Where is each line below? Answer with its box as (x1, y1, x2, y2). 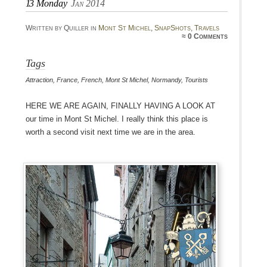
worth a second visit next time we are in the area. (25, 128, 195, 137)
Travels (194, 24, 219, 33)
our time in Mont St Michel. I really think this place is (25, 114, 208, 124)
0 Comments (188, 32, 228, 41)
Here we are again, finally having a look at (25, 101, 215, 111)
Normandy (151, 76, 181, 84)
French (80, 76, 102, 84)
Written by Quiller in (25, 24, 98, 33)
